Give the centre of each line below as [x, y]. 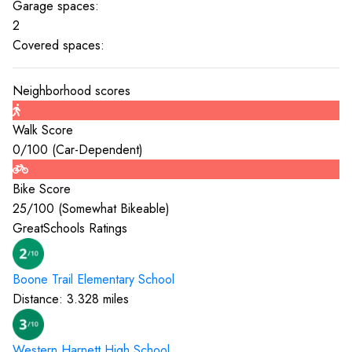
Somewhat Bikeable [114, 209]
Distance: [40, 299]
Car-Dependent [97, 150]
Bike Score [42, 189]
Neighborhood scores [71, 91]
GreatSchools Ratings [70, 228]
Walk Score [43, 130]
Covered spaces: [59, 45]
